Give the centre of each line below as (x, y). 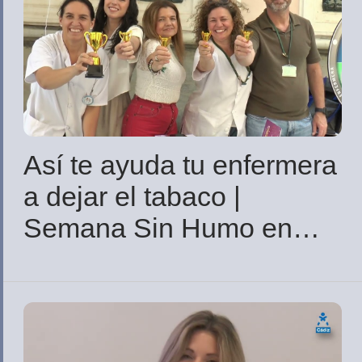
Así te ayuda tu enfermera (180, 165)
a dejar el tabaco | (132, 197)
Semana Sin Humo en (158, 228)
